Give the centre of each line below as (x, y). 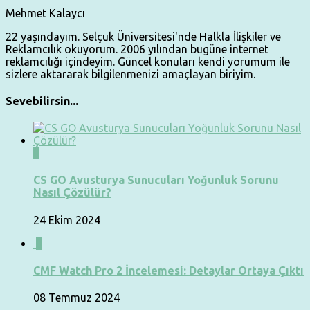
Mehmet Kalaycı (45, 13)
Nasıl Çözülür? (72, 193)
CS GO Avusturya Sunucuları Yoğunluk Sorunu (156, 180)
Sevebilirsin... (42, 101)
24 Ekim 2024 (67, 220)
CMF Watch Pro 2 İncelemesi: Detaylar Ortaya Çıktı (168, 271)
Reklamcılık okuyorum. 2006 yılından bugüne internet (137, 49)
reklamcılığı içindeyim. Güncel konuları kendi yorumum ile (148, 61)
